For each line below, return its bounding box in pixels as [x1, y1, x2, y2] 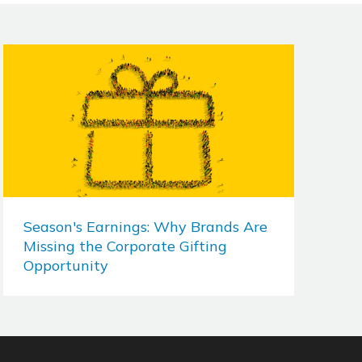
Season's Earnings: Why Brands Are [23, 217, 267, 236]
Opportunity [23, 255, 108, 275]
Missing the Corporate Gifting [23, 236, 227, 255]
